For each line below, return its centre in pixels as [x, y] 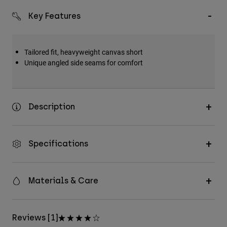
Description [52, 107]
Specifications [58, 144]
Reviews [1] [35, 218]
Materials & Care [63, 181]
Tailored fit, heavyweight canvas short [84, 52]
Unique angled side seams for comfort [84, 63]
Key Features [54, 16]
